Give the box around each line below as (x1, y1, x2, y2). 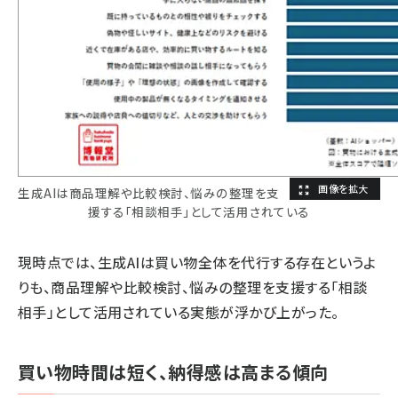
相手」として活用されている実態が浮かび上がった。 (18, 301, 339, 322)
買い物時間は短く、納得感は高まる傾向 (18, 359, 329, 385)
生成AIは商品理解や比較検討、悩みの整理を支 (18, 184, 280, 202)
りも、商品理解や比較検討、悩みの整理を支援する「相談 (18, 276, 368, 298)
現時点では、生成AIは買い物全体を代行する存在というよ (18, 251, 377, 273)
